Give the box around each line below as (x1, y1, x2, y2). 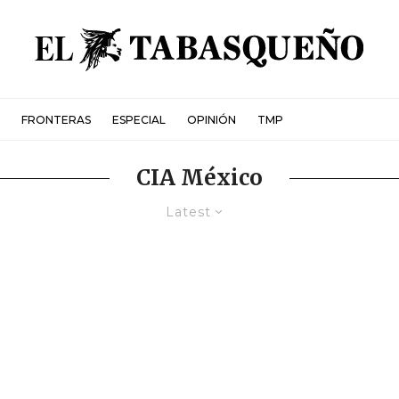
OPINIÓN (187, 112, 236, 126)
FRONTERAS (21, 112, 91, 126)
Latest (166, 204, 211, 220)
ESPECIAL (112, 112, 166, 126)
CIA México (136, 164, 263, 191)
